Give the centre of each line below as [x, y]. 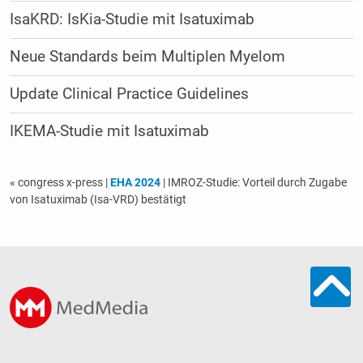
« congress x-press [57, 182]
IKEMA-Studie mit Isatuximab [109, 131]
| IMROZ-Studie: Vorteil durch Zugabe [253, 182]
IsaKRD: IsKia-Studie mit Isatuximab [132, 19]
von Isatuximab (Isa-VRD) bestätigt [98, 199]
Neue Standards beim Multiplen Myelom [147, 56]
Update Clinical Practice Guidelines [129, 94]
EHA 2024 [135, 182]
